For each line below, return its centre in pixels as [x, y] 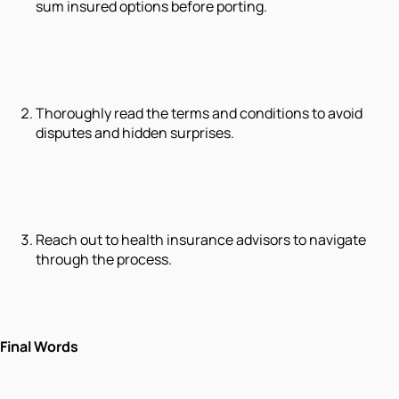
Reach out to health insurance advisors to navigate [201, 239]
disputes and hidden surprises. [135, 132]
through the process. [104, 259]
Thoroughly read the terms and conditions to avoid [199, 113]
